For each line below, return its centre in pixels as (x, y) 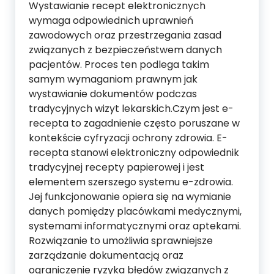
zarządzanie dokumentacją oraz (106, 255)
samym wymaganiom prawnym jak (113, 79)
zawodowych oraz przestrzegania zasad (125, 35)
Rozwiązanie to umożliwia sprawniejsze (121, 241)
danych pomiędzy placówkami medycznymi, (135, 211)
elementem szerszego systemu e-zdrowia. (131, 182)
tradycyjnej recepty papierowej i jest (117, 167)
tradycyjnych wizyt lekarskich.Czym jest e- (131, 109)
